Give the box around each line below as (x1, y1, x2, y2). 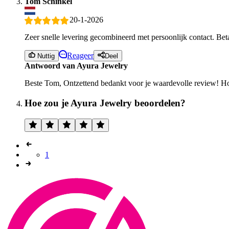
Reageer (67, 51, 94, 60)
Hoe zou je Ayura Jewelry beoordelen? (25, 97, 186, 108)
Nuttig (35, 52, 55, 60)
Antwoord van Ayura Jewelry (25, 61, 128, 71)
